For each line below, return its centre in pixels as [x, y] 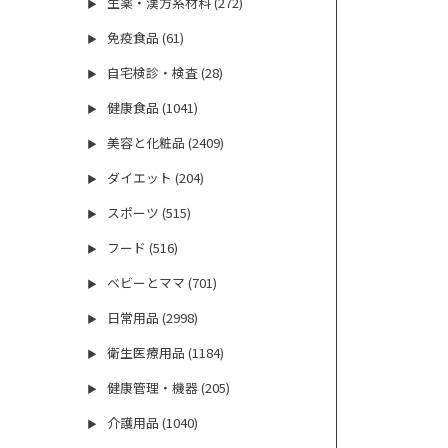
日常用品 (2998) [153, 318]
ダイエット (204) [156, 178]
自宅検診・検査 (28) [165, 73]
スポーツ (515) [149, 213]
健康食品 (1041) [153, 108]
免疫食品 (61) [146, 38]
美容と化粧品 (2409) [166, 143]
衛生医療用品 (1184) [166, 353]
